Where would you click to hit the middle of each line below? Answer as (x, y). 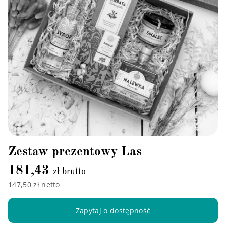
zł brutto (69, 172)
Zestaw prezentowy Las (75, 152)
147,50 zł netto (34, 185)
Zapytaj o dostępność (113, 210)
